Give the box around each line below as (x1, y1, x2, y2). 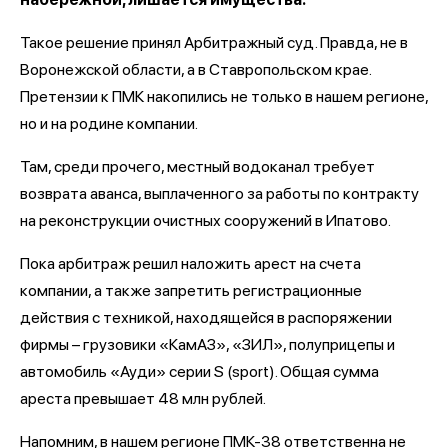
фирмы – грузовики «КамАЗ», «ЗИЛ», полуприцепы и (20, 334, 395, 354)
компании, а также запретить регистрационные (20, 280, 362, 300)
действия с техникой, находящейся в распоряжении (20, 307, 392, 327)
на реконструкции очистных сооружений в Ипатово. (20, 210, 394, 230)
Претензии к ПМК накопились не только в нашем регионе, (20, 86, 428, 106)
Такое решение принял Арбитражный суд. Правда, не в (20, 32, 408, 52)
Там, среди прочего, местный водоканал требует (20, 156, 375, 176)
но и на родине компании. (20, 113, 201, 133)
